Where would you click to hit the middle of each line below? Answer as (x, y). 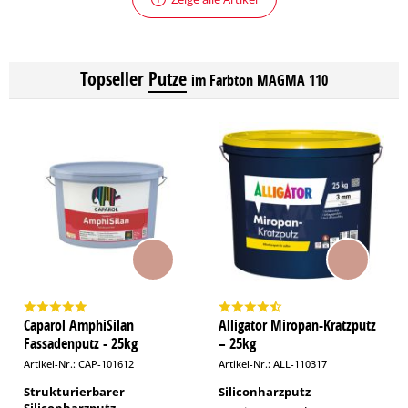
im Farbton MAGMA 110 (260, 80)
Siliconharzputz (265, 392)
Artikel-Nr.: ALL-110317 (273, 364)
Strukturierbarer (74, 392)
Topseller (112, 79)
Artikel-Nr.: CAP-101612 (79, 364)
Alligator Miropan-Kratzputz (297, 325)
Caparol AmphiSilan (79, 325)
